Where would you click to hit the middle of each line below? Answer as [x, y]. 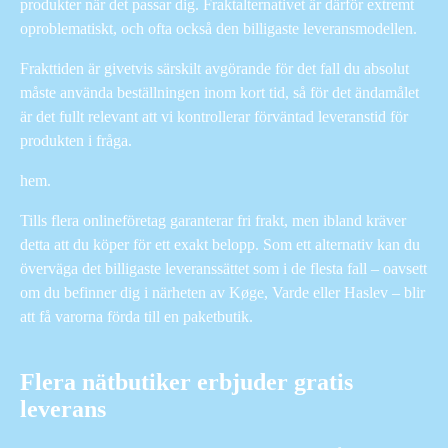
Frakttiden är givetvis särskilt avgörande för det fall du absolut [214, 68]
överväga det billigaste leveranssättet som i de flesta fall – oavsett [223, 268]
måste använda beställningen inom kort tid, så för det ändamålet [219, 92]
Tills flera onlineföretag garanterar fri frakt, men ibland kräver [213, 220]
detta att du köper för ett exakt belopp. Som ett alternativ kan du [220, 244]
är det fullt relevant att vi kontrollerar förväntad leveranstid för [214, 116]
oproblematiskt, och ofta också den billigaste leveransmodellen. [218, 28]
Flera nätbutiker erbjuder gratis [186, 381]
